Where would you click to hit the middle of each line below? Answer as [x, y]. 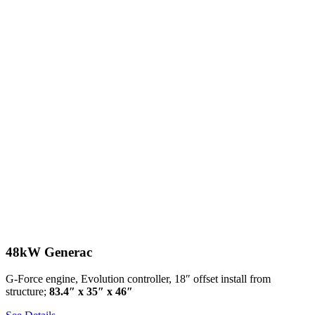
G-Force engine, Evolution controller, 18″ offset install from [138, 279]
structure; [27, 292]
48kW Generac [49, 252]
